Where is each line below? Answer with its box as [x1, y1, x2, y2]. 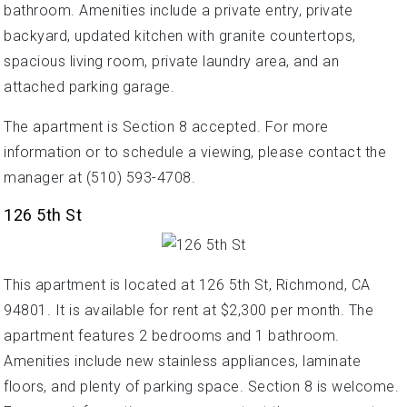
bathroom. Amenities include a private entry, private [4, 2, 352, 20]
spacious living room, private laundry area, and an [4, 53, 339, 71]
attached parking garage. [4, 78, 174, 96]
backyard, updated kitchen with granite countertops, [4, 27, 356, 45]
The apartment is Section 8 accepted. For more [4, 118, 329, 136]
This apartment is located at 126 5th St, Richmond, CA [4, 276, 371, 294]
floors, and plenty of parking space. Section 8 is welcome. [4, 378, 399, 396]
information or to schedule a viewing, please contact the [4, 144, 386, 162]
